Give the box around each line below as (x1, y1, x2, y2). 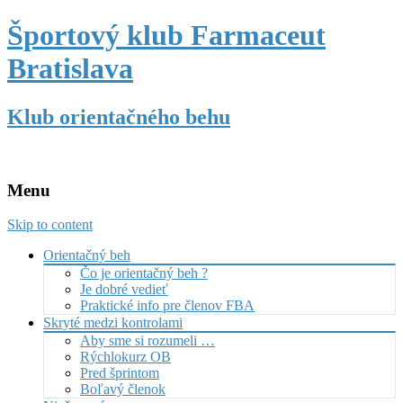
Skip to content (7, 217, 93, 233)
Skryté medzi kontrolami (43, 315, 183, 331)
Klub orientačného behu (7, 104, 230, 129)
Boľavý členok (80, 381, 166, 398)
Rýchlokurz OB (80, 349, 171, 365)
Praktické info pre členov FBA (80, 298, 255, 314)
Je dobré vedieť (80, 282, 168, 298)
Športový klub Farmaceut (7, 19, 326, 52)
